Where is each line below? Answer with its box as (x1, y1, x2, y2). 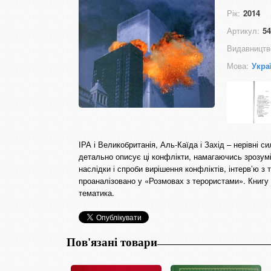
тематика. (79, 187, 114, 198)
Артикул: (227, 25, 260, 36)
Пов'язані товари (67, 236, 157, 249)
